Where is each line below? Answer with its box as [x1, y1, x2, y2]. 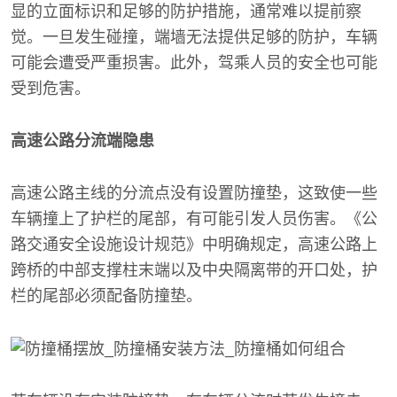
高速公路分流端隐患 [11, 131, 154, 150]
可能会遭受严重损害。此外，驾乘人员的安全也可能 [11, 53, 378, 72]
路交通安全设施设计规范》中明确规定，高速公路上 [11, 235, 378, 253]
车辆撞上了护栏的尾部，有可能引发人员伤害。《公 [11, 209, 378, 228]
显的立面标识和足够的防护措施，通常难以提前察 [11, 2, 362, 20]
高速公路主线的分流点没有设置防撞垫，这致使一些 [11, 183, 378, 202]
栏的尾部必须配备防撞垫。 [11, 286, 202, 305]
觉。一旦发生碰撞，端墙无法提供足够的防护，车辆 [11, 27, 378, 46]
